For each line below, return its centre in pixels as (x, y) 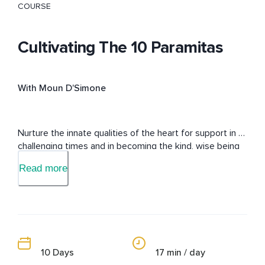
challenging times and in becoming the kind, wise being (129, 146)
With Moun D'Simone (62, 88)
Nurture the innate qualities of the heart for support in (127, 133)
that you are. (43, 159)
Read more (43, 169)
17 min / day (180, 253)
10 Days (57, 253)
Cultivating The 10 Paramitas (121, 48)
